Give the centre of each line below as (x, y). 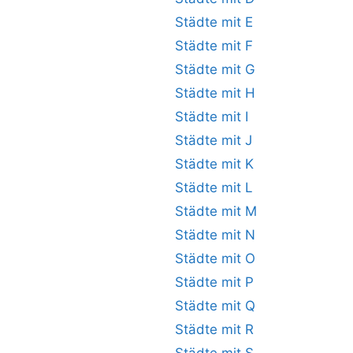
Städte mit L (214, 188)
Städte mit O (215, 258)
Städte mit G (215, 69)
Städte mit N (215, 235)
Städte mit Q (215, 306)
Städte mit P (214, 282)
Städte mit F (214, 46)
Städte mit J (214, 140)
